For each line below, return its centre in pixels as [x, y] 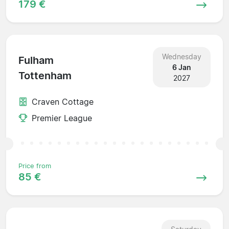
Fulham [36, 61]
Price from [35, 166]
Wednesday [181, 56]
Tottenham [45, 76]
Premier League [62, 118]
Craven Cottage [63, 101]
